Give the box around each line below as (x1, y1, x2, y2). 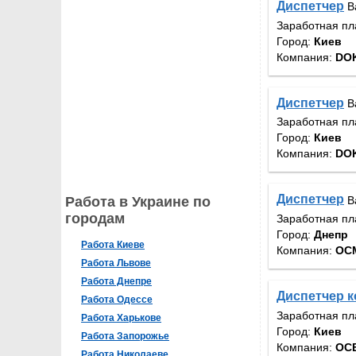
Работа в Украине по (65, 194, 211, 210)
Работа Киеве (81, 239, 145, 250)
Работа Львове (81, 257, 151, 269)
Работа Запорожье (81, 331, 169, 342)
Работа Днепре (81, 276, 152, 287)
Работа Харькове (81, 312, 161, 323)
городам (65, 211, 125, 226)
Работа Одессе (81, 294, 153, 305)
